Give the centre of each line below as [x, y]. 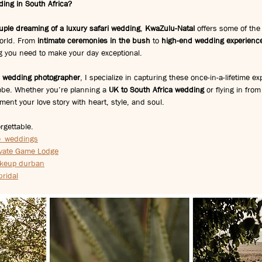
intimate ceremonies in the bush [94, 40]
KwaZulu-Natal [170, 28]
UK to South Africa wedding [156, 89]
